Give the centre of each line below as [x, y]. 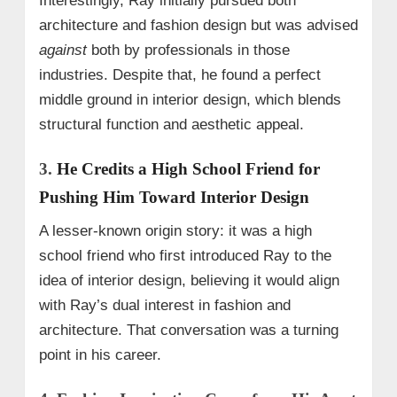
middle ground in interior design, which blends [190, 99]
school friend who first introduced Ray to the [185, 255]
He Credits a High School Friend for [188, 168]
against [62, 50]
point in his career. [100, 354]
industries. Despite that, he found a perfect [179, 74]
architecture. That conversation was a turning [188, 330]
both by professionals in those [188, 50]
